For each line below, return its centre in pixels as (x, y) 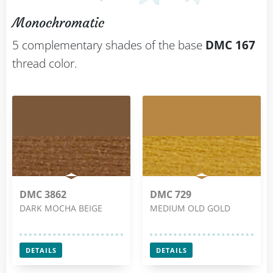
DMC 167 (230, 45)
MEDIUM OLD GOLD (190, 208)
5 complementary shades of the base (109, 45)
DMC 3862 (43, 195)
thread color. (45, 64)
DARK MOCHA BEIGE (61, 208)
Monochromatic (58, 23)
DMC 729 (171, 195)
